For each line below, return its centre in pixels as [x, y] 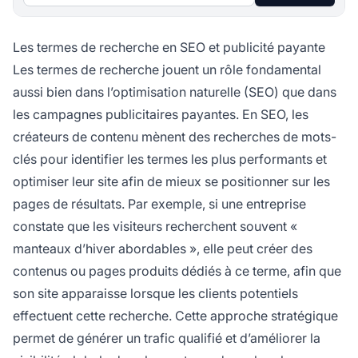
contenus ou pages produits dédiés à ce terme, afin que [177, 271]
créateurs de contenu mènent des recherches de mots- [175, 137]
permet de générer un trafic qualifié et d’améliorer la [167, 338]
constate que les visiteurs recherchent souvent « [155, 227]
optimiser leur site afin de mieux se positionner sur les [171, 182]
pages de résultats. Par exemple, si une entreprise [159, 204]
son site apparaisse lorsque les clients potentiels [155, 294]
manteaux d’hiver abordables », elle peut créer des [163, 249]
